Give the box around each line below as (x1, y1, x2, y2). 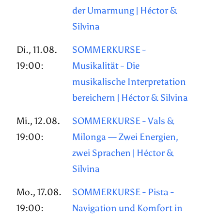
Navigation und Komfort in (72, 202, 183, 214)
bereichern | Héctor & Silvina (72, 92, 188, 104)
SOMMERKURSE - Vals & (72, 115, 175, 127)
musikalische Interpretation (72, 76, 186, 88)
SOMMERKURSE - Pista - (72, 186, 174, 198)
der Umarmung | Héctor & (72, 5, 178, 16)
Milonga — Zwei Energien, (72, 131, 179, 143)
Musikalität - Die (72, 60, 140, 72)
